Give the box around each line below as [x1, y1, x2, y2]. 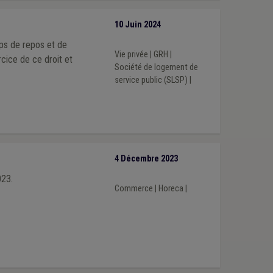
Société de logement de [114, 62, 198, 73]
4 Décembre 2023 [114, 153, 178, 164]
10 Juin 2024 [114, 19, 161, 30]
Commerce [114, 183, 153, 194]
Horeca [158, 183, 183, 194]
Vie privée [114, 49, 148, 60]
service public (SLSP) [114, 75, 188, 86]
